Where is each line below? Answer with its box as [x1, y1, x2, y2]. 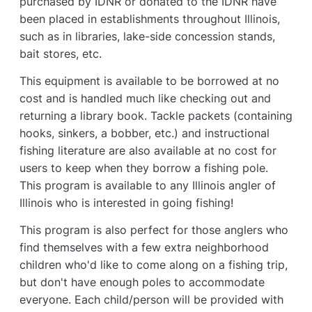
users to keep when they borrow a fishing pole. [19, 161, 268, 175]
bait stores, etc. [19, 47, 102, 61]
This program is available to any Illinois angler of [19, 178, 276, 192]
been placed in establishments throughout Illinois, [19, 12, 280, 26]
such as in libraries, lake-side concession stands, [19, 29, 275, 43]
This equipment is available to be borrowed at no [19, 74, 279, 88]
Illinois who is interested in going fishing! [19, 196, 233, 210]
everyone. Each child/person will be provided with [19, 292, 283, 306]
